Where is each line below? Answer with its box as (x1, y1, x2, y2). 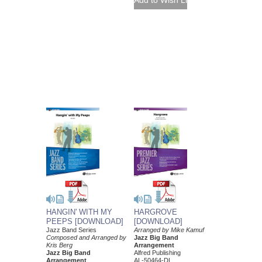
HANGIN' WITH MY (46, 207, 112, 216)
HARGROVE (134, 207, 177, 216)
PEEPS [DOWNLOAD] (46, 216, 123, 226)
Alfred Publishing (134, 249, 181, 256)
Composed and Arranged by (46, 233, 126, 241)
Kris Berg (46, 241, 73, 249)
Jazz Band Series (46, 226, 96, 233)
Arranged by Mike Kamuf (134, 226, 204, 233)
